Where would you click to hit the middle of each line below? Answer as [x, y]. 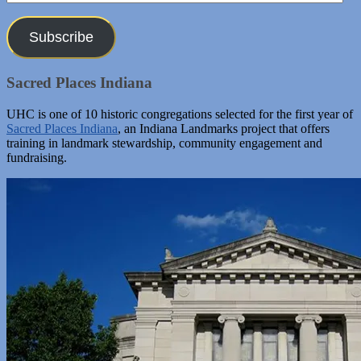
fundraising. [37, 157]
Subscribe [61, 37]
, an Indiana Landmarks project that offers [224, 128]
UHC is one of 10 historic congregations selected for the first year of [180, 114]
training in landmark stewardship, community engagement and [164, 143]
